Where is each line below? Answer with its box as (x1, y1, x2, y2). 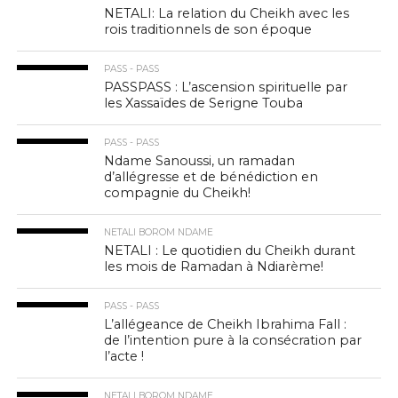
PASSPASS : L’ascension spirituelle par (104, 79, 348, 95)
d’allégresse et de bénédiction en (104, 169, 319, 185)
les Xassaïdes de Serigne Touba (104, 95, 304, 111)
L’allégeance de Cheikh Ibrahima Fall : (104, 316, 347, 332)
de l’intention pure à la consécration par (104, 332, 362, 348)
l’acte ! (104, 348, 145, 364)
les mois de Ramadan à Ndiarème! (104, 259, 324, 275)
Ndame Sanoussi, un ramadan (104, 153, 296, 169)
